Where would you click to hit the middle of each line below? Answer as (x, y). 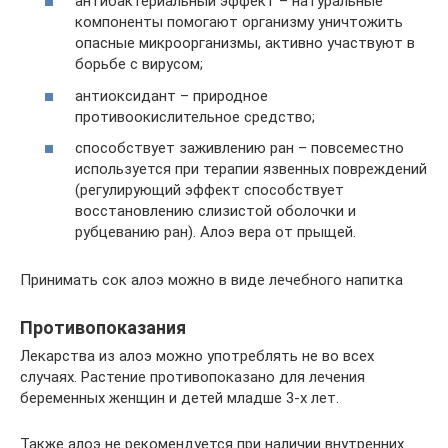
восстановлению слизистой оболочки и (215, 211)
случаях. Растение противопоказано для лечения (192, 377)
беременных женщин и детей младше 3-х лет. (179, 398)
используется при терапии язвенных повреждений (251, 169)
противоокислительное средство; (195, 116)
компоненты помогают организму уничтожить (239, 22)
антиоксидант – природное (171, 95)
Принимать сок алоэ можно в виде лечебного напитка (211, 280)
